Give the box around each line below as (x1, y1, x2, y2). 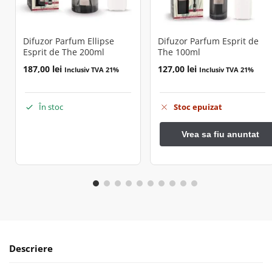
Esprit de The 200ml (23, 46, 104, 58)
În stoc (39, 101, 63, 113)
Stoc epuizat (173, 101, 222, 113)
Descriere (9, 242, 53, 255)
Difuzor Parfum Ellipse (23, 35, 114, 47)
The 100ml (157, 46, 200, 58)
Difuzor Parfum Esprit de (157, 35, 259, 47)
